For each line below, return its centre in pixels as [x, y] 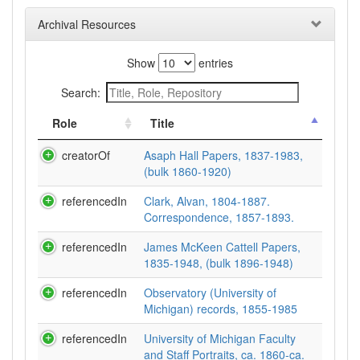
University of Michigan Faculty [220, 338]
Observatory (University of [210, 292]
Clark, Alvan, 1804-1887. [207, 201]
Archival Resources [87, 24]
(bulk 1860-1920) [188, 171]
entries [214, 63]
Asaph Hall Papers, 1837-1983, [223, 155]
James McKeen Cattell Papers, [222, 247]
